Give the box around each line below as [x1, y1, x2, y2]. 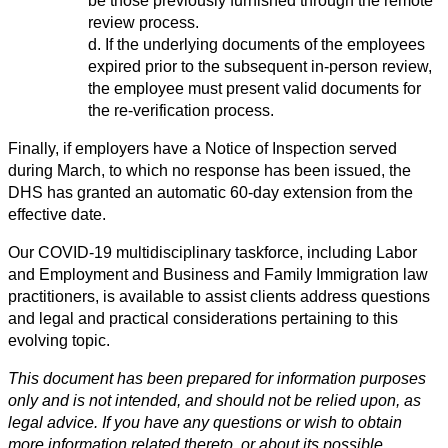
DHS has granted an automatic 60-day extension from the [8, 183, 413, 201]
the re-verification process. [88, 101, 274, 119]
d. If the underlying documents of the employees [88, 35, 425, 53]
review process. [88, 13, 199, 31]
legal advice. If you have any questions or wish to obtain [8, 413, 402, 431]
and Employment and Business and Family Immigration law [8, 265, 428, 283]
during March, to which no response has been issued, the [8, 161, 411, 179]
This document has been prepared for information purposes [8, 369, 426, 387]
